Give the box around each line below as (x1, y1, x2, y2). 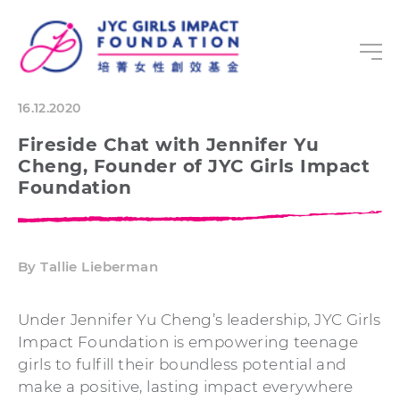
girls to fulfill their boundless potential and (18, 355, 346, 373)
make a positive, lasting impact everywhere (18, 378, 354, 396)
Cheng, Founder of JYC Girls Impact (18, 155, 370, 177)
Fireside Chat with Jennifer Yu (18, 134, 319, 155)
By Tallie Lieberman (18, 258, 159, 275)
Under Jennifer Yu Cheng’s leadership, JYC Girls (18, 311, 380, 329)
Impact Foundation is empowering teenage (18, 333, 359, 351)
